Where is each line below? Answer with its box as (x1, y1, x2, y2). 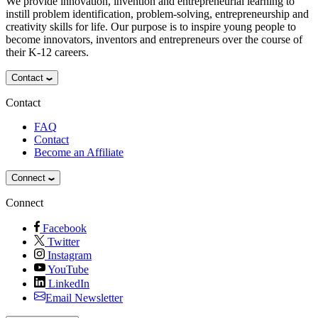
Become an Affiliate (34, 146, 124, 158)
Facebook (43, 221, 87, 234)
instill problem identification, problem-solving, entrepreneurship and (6, 7, 309, 20)
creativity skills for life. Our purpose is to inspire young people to (6, 20, 296, 33)
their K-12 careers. (6, 45, 89, 58)
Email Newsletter (45, 291, 123, 304)
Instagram (48, 248, 92, 261)
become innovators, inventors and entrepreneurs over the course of (6, 33, 302, 45)
